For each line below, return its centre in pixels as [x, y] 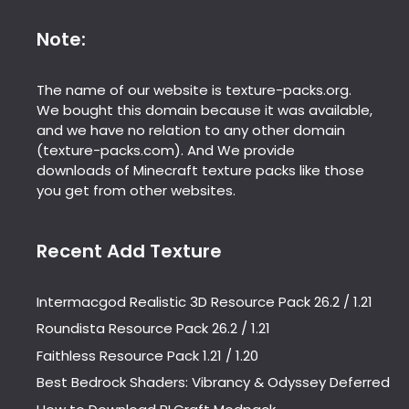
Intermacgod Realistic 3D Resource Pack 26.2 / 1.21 [204, 301]
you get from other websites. [136, 190]
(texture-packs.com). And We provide [166, 150]
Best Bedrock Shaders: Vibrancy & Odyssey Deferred [213, 382]
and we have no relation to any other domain [191, 130]
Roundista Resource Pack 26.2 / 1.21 [153, 328]
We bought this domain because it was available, [204, 110]
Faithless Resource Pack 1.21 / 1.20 [147, 355]
